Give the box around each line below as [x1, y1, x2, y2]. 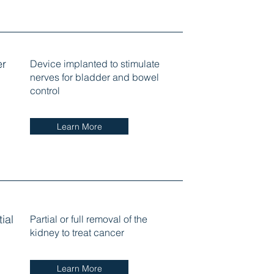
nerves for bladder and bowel [29, 71, 159, 84]
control [29, 84, 60, 97]
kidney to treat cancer [29, 226, 124, 239]
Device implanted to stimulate [29, 57, 160, 70]
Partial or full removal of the [29, 213, 147, 226]
